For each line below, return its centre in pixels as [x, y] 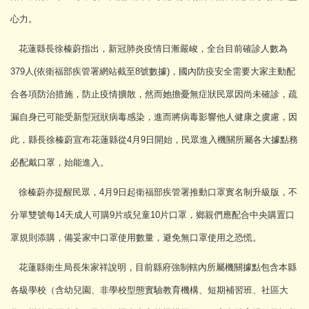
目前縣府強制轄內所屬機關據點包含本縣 [216, 267]
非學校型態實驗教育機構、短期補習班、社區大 [194, 290]
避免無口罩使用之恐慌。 [212, 237]
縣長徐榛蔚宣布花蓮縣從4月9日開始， [105, 139]
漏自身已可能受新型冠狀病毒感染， [82, 117]
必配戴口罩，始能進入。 [60, 162]
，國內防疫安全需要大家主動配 [232, 71]
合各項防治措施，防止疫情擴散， [78, 94]
